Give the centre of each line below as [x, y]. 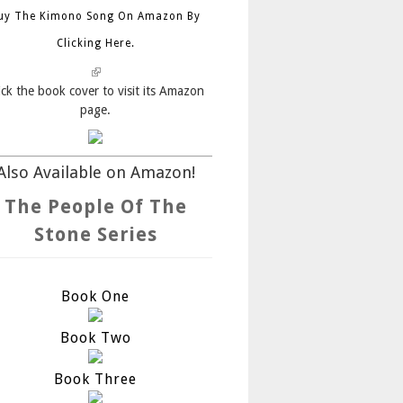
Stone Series [95, 234]
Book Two [95, 337]
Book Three [95, 379]
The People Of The [95, 206]
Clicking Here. [95, 43]
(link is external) [133, 72]
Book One [95, 296]
